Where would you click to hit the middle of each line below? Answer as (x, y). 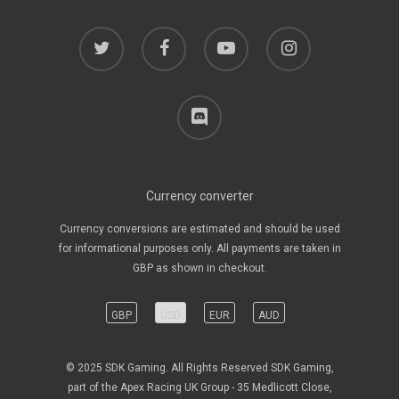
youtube (223, 37)
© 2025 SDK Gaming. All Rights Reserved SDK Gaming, (199, 368)
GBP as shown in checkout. (199, 268)
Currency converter (199, 196)
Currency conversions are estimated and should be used (199, 229)
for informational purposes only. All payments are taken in (199, 248)
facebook (163, 37)
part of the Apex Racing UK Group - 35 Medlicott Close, (199, 387)
